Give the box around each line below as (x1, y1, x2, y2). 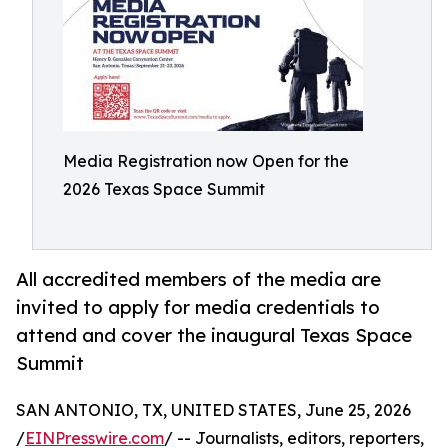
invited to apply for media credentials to (16, 296, 380, 319)
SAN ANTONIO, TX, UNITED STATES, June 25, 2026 (16, 400, 411, 421)
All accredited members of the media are (16, 268, 381, 291)
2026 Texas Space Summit (63, 179, 265, 199)
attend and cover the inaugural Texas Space (16, 324, 412, 347)
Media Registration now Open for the (63, 151, 349, 171)
